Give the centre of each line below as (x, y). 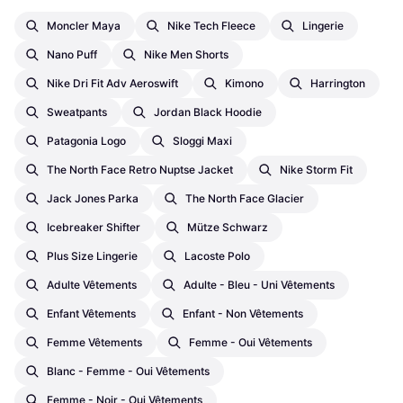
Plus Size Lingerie (92, 255)
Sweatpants (77, 112)
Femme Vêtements (94, 342)
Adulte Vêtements (92, 284)
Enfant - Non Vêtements (243, 313)
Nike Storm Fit (316, 169)
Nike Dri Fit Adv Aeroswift (112, 83)
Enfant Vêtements (91, 313)
